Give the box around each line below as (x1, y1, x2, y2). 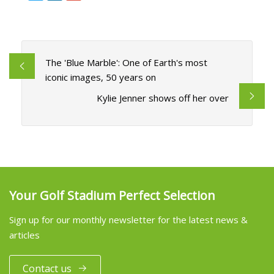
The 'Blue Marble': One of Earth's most (45, 56, 207, 69)
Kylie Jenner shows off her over (97, 92, 229, 105)
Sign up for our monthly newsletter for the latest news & (9, 213, 248, 226)
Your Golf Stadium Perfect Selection (9, 187, 215, 204)
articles (9, 228, 40, 241)
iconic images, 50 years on (45, 71, 156, 84)
